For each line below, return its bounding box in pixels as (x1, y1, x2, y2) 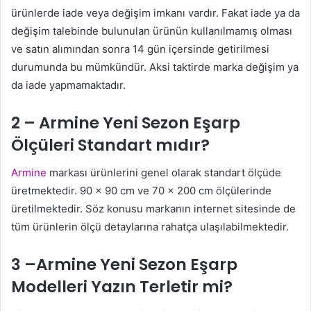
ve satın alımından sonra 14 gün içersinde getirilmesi (11, 42, 269, 56)
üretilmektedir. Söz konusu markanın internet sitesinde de (11, 202, 296, 216)
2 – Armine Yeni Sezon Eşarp (11, 111, 240, 134)
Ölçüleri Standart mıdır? (11, 133, 210, 156)
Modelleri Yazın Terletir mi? (11, 276, 233, 299)
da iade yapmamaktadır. (11, 78, 126, 92)
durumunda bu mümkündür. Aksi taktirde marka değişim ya (11, 60, 299, 74)
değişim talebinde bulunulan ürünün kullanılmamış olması (11, 24, 292, 37)
